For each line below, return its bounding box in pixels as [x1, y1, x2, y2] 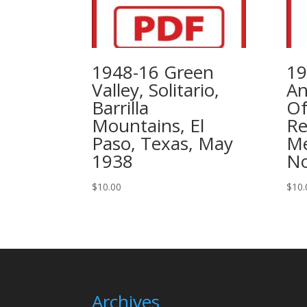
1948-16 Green [92, 60, 214, 84]
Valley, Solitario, [92, 77, 220, 102]
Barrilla [92, 95, 149, 120]
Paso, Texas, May [92, 131, 234, 156]
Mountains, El [92, 113, 205, 138]
